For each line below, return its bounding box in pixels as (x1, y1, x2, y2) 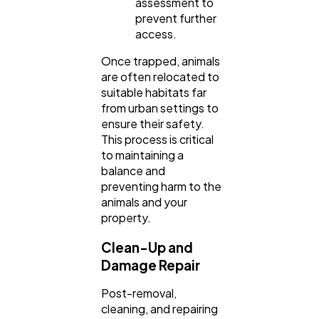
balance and (101, 162, 165, 178)
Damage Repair (101, 257, 200, 274)
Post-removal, (101, 286, 177, 301)
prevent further (135, 10, 216, 26)
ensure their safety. (101, 115, 204, 131)
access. (135, 26, 177, 41)
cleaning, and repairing (101, 301, 218, 317)
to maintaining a (101, 147, 184, 162)
